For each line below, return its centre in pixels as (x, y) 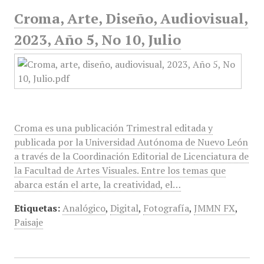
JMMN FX (214, 208)
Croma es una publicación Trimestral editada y (113, 128)
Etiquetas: (37, 208)
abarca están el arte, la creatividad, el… (97, 184)
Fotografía (166, 208)
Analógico (84, 208)
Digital (124, 208)
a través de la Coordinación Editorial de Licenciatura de (131, 156)
